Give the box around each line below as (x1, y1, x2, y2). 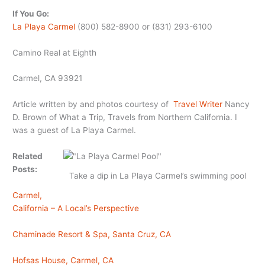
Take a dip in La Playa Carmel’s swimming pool (69, 171, 247, 181)
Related (12, 151, 43, 161)
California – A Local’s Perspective (12, 203, 140, 214)
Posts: (12, 164, 38, 174)
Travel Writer (173, 99, 225, 109)
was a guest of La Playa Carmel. (12, 125, 137, 135)
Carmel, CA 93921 (12, 73, 83, 83)
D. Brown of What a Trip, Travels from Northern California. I (12, 112, 238, 122)
